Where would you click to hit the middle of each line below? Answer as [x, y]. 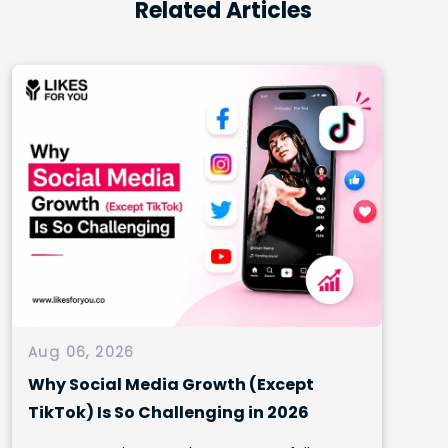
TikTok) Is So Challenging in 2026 [168, 412]
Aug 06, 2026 [81, 351]
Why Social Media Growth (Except [171, 384]
